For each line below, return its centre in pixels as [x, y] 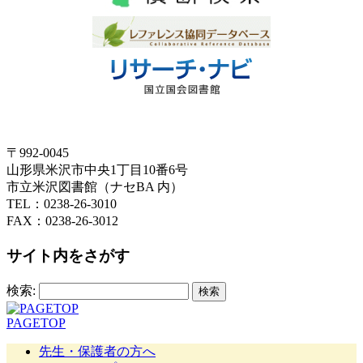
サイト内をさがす [68, 255]
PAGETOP [36, 322]
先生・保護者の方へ [97, 351]
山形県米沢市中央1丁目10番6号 [97, 170]
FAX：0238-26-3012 [62, 221]
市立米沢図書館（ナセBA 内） [95, 187]
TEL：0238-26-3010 [62, 204]
